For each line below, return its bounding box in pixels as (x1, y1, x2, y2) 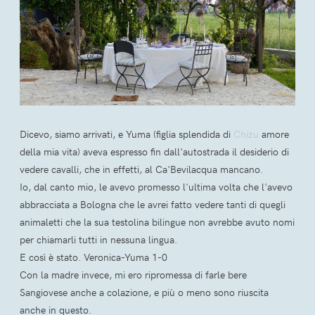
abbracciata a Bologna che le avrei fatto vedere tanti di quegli (20, 197, 285, 211)
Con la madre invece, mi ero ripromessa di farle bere (20, 267, 247, 281)
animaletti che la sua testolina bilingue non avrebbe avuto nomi (20, 214, 295, 229)
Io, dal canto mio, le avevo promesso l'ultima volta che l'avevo (20, 179, 292, 193)
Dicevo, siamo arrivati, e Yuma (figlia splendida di (20, 127, 233, 141)
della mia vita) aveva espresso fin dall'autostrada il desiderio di (20, 144, 289, 158)
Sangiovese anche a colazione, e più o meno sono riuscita (20, 285, 269, 299)
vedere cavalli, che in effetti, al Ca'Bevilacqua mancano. (20, 162, 263, 176)
